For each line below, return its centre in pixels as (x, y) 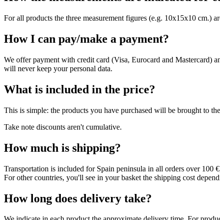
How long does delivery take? (78, 198)
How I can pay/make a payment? (86, 39)
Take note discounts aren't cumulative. (63, 127)
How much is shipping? (62, 148)
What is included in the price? (80, 89)
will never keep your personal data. (58, 68)
